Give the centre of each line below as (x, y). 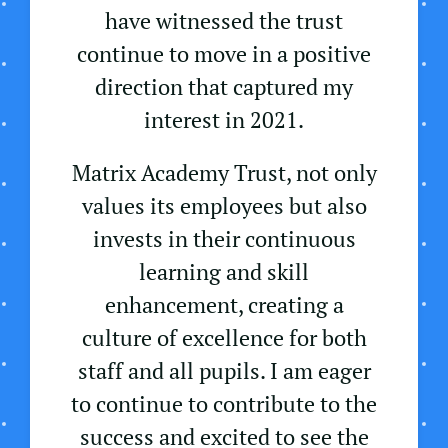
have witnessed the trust (224, 21)
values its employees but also (224, 206)
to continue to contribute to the (224, 404)
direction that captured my (224, 87)
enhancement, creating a (224, 305)
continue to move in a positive (224, 54)
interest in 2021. (224, 120)
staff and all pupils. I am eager (224, 371)
